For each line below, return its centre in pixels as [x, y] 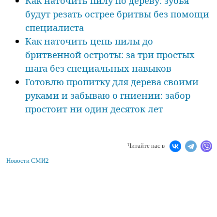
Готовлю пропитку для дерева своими [112, 82]
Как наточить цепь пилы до [89, 41]
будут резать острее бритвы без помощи [117, 14]
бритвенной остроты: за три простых [110, 55]
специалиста [54, 28]
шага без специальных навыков [98, 68]
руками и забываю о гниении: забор [108, 95]
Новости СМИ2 [28, 160]
